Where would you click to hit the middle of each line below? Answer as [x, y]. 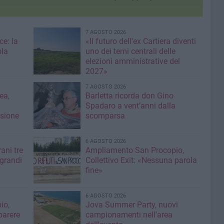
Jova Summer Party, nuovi [131, 205]
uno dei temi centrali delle [130, 51]
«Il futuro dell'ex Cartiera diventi [140, 41]
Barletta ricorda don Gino [129, 96]
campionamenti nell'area [129, 215]
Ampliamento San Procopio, [134, 150]
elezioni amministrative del [132, 61]
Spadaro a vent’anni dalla [130, 106]
